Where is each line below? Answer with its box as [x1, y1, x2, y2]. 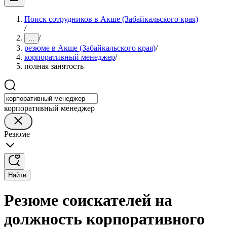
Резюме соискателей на [4, 191, 172, 210]
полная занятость [24, 62, 84, 70]
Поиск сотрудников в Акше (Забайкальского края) [24, 15, 198, 23]
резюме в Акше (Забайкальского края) [24, 44, 156, 52]
